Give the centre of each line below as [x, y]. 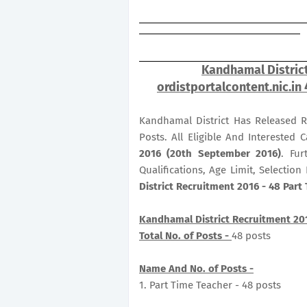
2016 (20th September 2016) [210, 153]
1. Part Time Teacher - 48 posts [210, 285]
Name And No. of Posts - [196, 269]
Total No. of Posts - [185, 236]
